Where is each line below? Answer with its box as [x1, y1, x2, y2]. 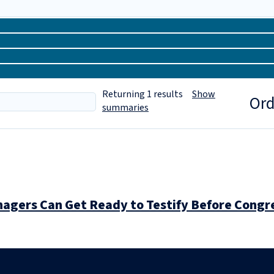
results [152, 87, 192, 101]
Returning [102, 87, 145, 101]
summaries [102, 101, 149, 114]
